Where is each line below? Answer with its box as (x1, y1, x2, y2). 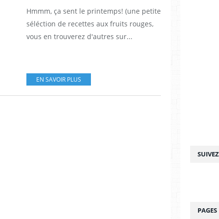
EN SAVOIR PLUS (36, 75, 81, 84)
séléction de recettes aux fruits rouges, (26, 19, 153, 28)
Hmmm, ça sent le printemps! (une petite (26, 6, 161, 16)
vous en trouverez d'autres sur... (26, 31, 132, 41)
